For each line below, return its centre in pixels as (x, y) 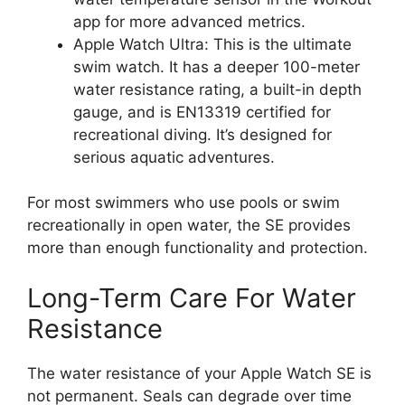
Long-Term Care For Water (192, 297)
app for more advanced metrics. (189, 21)
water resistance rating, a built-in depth (217, 89)
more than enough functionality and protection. (198, 248)
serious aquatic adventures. (174, 157)
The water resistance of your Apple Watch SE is (199, 373)
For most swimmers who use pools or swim (184, 202)
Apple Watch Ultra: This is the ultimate (212, 44)
